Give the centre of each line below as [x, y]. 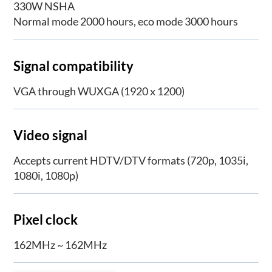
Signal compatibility [74, 66]
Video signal [51, 135]
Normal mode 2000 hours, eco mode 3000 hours [126, 22]
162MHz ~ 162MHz [60, 245]
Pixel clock [46, 220]
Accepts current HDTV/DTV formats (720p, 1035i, [131, 160]
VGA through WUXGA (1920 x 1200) [99, 91]
